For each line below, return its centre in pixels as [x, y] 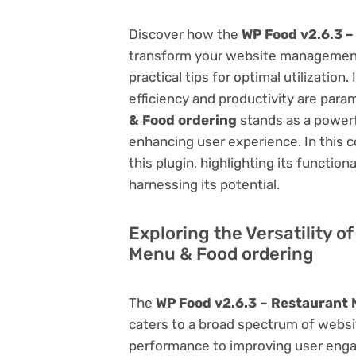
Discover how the [185, 34]
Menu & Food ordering [221, 253]
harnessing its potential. [204, 184]
